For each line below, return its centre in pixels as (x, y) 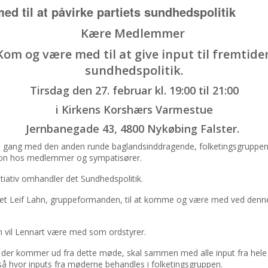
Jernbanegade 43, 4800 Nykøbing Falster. (134, 129)
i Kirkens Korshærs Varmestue (134, 109)
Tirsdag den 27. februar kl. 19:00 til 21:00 (134, 90)
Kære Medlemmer (134, 33)
